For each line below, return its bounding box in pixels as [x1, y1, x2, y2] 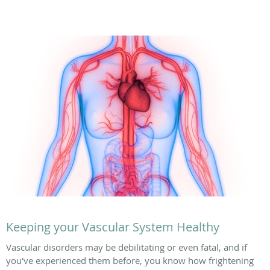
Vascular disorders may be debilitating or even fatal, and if [6, 241, 247, 254]
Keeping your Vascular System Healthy [6, 219, 219, 236]
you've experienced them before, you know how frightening [6, 254, 254, 267]
